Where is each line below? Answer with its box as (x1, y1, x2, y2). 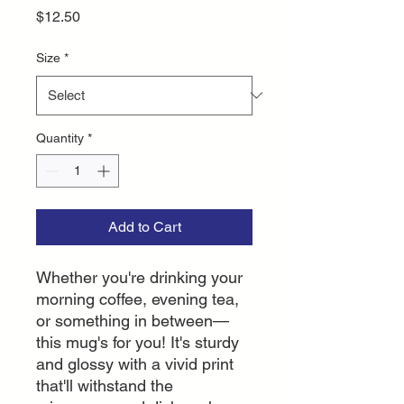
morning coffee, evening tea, (36, 289, 239, 308)
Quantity (36, 130, 84, 145)
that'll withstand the (36, 375, 173, 395)
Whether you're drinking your (36, 267, 243, 287)
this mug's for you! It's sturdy (36, 332, 239, 352)
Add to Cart (107, 217, 181, 235)
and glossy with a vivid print (36, 353, 234, 373)
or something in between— (36, 310, 229, 330)
